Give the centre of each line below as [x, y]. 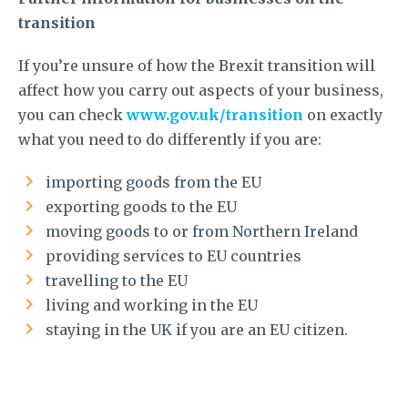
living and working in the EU [152, 305]
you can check [72, 114]
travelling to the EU [117, 280]
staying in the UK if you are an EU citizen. [197, 329]
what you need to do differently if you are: [170, 139]
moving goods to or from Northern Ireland [202, 231]
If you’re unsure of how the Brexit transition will [197, 65]
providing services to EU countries [173, 255]
